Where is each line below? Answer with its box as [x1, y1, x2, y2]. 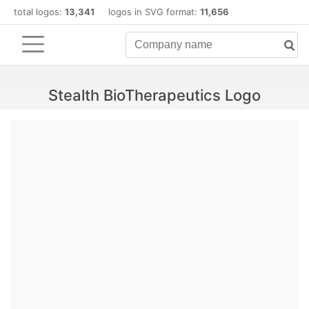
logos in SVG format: [94, 6, 200, 17]
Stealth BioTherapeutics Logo [48, 86, 261, 104]
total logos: [14, 6, 65, 17]
